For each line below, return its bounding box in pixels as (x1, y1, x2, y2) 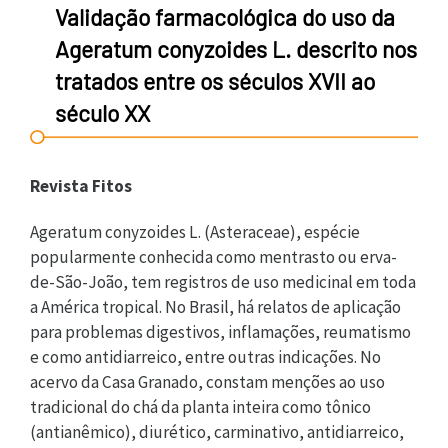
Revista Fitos (30, 175, 132, 197)
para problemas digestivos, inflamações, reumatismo (30, 320, 411, 343)
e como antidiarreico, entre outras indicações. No (30, 345, 381, 368)
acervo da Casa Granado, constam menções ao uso (30, 370, 385, 393)
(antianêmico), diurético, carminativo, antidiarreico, (30, 420, 404, 443)
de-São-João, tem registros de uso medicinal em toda (30, 270, 416, 293)
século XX (55, 99, 150, 127)
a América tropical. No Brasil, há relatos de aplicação (30, 295, 401, 318)
